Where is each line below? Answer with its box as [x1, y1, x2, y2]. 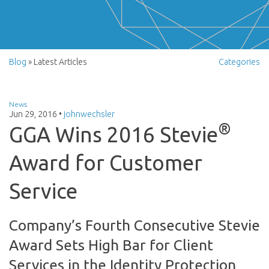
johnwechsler [64, 109, 115, 119]
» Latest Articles [26, 56, 87, 67]
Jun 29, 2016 [9, 109, 59, 119]
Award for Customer [9, 150, 202, 175]
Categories [219, 56, 260, 67]
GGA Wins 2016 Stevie [9, 122, 218, 147]
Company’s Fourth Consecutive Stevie [9, 217, 260, 234]
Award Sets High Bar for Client [9, 237, 213, 254]
